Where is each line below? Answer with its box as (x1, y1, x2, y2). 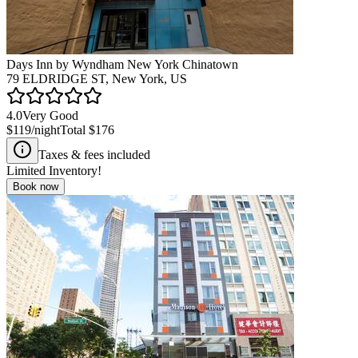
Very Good (22, 108, 78, 122)
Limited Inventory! (6, 163, 101, 177)
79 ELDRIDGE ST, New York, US (6, 71, 187, 86)
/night (31, 122, 60, 137)
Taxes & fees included (38, 147, 150, 161)
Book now (13, 180, 58, 193)
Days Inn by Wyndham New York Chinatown (6, 57, 238, 71)
